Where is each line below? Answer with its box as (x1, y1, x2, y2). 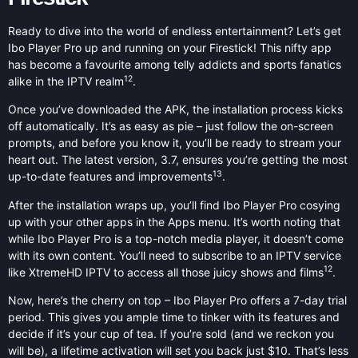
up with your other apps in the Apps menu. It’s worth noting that (8, 214, 340, 229)
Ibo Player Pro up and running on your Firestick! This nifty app (8, 40, 332, 54)
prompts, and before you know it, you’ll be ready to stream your (8, 136, 341, 150)
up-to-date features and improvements (8, 169, 213, 184)
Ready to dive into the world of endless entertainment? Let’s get (8, 23, 341, 38)
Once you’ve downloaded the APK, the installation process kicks (8, 102, 343, 117)
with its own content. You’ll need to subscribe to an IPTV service (8, 248, 341, 262)
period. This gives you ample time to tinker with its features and (8, 310, 340, 324)
